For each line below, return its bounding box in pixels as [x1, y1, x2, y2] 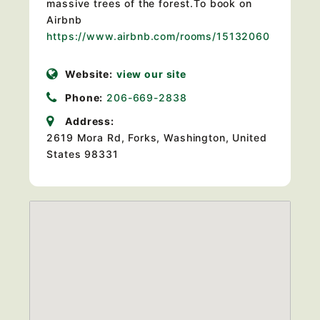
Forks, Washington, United [128, 131, 267, 144]
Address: [65, 115, 114, 127]
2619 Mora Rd [46, 131, 121, 144]
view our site [116, 68, 186, 80]
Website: [65, 68, 113, 80]
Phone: [65, 91, 104, 104]
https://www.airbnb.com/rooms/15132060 [46, 30, 274, 42]
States [46, 148, 81, 160]
